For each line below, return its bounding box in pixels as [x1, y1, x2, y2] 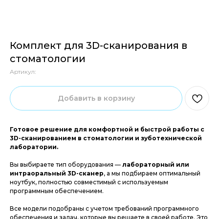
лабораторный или [122, 161, 189, 168]
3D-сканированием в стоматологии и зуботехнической [10, 134, 202, 142]
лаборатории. [10, 143, 58, 151]
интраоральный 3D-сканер [10, 170, 104, 177]
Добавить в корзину [57, 94, 135, 103]
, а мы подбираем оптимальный [104, 170, 200, 177]
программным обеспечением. [10, 187, 104, 195]
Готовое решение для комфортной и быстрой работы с [10, 126, 204, 133]
